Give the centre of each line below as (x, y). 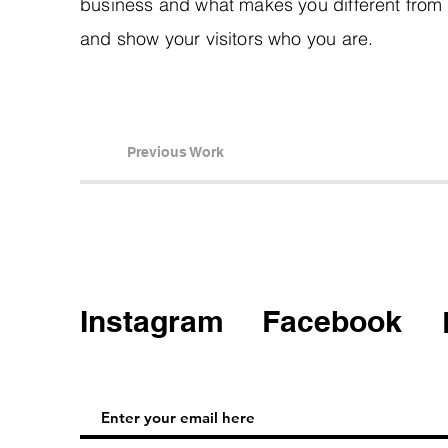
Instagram (152, 321)
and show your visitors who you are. (227, 38)
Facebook (332, 321)
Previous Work (175, 152)
